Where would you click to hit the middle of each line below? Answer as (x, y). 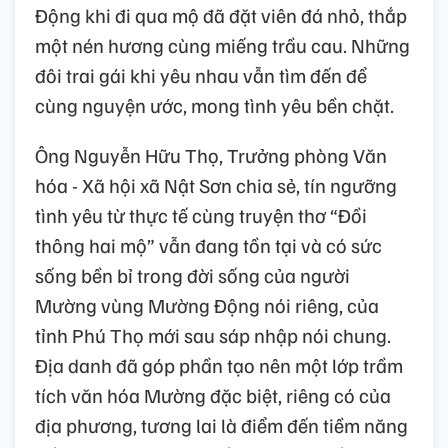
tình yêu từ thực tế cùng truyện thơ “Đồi (201, 214)
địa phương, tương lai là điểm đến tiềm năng (221, 424)
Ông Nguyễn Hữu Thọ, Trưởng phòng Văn (211, 154)
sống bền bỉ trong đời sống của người (192, 274)
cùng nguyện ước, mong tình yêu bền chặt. (214, 104)
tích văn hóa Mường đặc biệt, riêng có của (213, 394)
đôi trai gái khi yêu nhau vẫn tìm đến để (201, 74)
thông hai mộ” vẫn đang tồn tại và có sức (208, 244)
